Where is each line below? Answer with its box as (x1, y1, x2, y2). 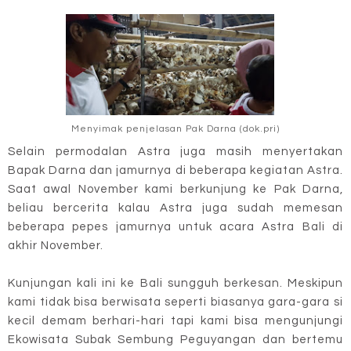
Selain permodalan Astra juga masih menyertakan (8, 145, 343, 157)
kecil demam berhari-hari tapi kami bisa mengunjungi (8, 314, 343, 327)
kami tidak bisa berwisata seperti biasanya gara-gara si (8, 295, 343, 308)
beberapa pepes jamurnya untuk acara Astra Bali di (8, 220, 343, 233)
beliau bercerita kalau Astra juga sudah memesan (8, 201, 343, 214)
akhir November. (8, 239, 103, 251)
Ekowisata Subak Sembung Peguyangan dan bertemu (8, 333, 343, 346)
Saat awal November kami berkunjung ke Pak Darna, (8, 183, 343, 195)
